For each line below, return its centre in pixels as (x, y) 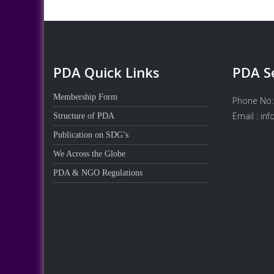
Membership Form (85, 97)
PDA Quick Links (106, 72)
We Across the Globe (89, 154)
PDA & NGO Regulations (98, 172)
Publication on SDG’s (91, 135)
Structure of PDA (84, 116)
